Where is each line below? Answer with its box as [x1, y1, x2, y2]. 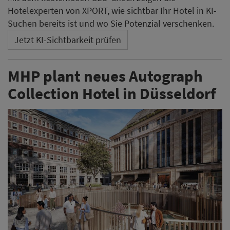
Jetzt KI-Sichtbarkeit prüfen [14, 34, 121, 46]
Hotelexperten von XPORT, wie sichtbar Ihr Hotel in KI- [8, 5, 217, 17]
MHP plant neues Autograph [8, 66, 203, 86]
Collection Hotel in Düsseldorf [8, 83, 216, 104]
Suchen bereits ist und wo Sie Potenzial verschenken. [8, 17, 214, 30]
